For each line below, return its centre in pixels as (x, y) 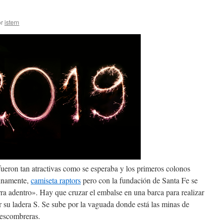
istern (12, 22)
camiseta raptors (56, 180)
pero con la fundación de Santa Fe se (139, 180)
